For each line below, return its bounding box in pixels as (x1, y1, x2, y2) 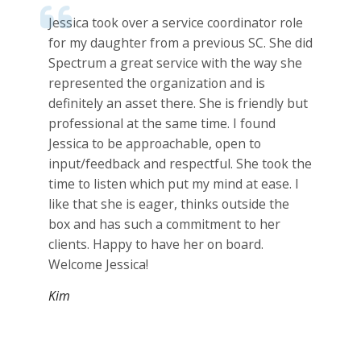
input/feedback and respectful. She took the (48, 155, 312, 173)
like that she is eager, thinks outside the (48, 195, 289, 214)
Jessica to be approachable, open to (48, 135, 261, 153)
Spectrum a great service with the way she (48, 54, 302, 73)
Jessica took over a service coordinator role (48, 14, 303, 32)
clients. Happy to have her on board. (48, 235, 263, 254)
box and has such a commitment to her (48, 215, 280, 234)
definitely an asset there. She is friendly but (48, 94, 308, 113)
